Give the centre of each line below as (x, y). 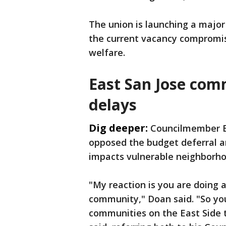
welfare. (107, 52)
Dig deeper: (118, 128)
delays (113, 105)
